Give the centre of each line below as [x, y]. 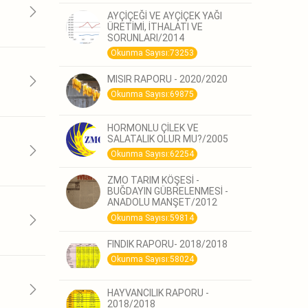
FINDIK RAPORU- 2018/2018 [167, 244]
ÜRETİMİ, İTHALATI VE [155, 26]
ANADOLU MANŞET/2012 [162, 202]
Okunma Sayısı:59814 [152, 218]
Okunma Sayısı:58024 [152, 260]
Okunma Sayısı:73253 [152, 53]
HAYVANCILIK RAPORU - [158, 293]
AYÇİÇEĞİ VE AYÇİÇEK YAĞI [165, 15]
